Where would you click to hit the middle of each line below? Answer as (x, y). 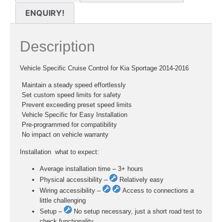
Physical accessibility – (75, 180)
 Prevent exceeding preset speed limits (76, 105)
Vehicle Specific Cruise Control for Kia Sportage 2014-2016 (104, 68)
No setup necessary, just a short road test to (137, 212)
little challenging (63, 201)
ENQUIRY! (45, 13)
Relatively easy (140, 180)
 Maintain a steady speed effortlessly (73, 85)
